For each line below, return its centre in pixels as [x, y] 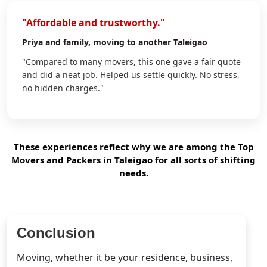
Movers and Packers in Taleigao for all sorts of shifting [133, 159]
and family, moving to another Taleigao [125, 42]
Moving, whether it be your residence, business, [125, 257]
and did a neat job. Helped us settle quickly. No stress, [131, 74]
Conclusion [56, 232]
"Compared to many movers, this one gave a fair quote [131, 61]
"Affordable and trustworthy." [94, 22]
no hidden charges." [63, 88]
